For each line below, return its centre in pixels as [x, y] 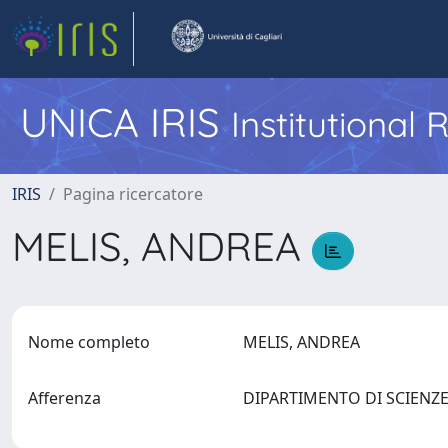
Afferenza [64, 398]
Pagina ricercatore [133, 194]
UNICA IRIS [125, 122]
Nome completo [89, 342]
